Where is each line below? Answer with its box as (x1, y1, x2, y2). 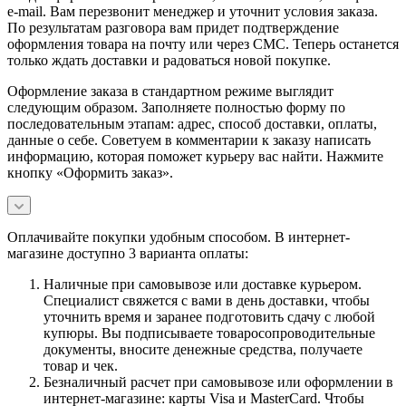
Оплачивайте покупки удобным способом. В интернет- (7, 228, 350, 245)
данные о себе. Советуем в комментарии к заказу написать (7, 131, 371, 148)
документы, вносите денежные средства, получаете (43, 341, 362, 357)
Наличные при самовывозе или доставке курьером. (43, 275, 362, 292)
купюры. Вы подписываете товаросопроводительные (43, 324, 375, 341)
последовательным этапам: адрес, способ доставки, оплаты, (7, 115, 377, 131)
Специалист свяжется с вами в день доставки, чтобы (43, 292, 370, 308)
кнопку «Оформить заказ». (7, 164, 173, 180)
